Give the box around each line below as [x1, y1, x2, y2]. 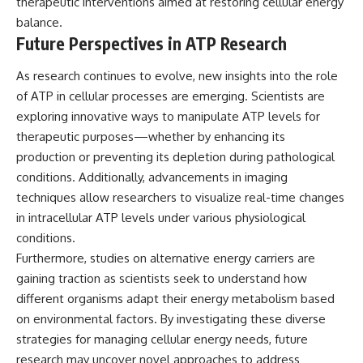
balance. [16, 15, 62, 31]
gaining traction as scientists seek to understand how [16, 270, 307, 286]
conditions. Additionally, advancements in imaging [16, 169, 288, 185]
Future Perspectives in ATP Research [16, 32, 287, 55]
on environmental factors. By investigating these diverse [16, 310, 326, 327]
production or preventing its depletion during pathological [16, 148, 335, 164]
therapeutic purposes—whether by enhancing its [16, 128, 285, 144]
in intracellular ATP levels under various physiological [16, 209, 305, 225]
